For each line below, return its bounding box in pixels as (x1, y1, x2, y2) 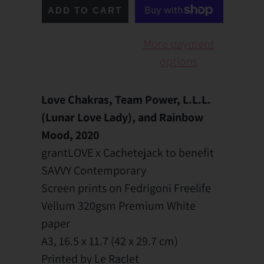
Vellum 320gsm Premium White (41, 197, 196, 213)
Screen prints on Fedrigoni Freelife (41, 180, 211, 196)
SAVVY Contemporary (41, 162, 146, 178)
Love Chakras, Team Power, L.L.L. (41, 91, 211, 107)
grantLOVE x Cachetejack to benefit (41, 144, 214, 160)
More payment (143, 35, 214, 51)
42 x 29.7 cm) (114, 233, 178, 249)
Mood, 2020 (41, 127, 99, 143)
